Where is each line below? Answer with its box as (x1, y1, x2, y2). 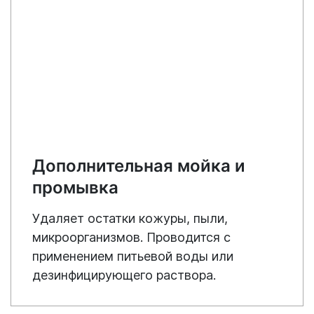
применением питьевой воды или (32, 248, 233, 264)
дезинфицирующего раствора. (32, 267, 216, 282)
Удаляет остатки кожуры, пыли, (32, 210, 228, 226)
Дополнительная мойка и (32, 155, 245, 176)
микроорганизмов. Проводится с (32, 229, 231, 245)
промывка (32, 177, 118, 198)
